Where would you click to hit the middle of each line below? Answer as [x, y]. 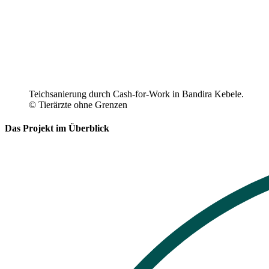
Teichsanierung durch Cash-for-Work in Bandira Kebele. [136, 94]
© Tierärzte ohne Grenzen [78, 104]
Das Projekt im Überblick [57, 128]
